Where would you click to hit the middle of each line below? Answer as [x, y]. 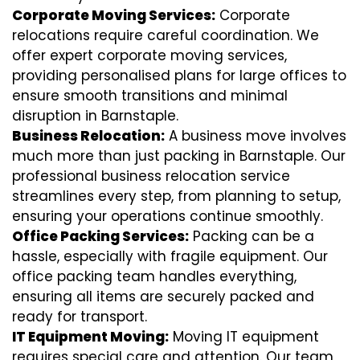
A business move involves [256, 136]
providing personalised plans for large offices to [179, 76]
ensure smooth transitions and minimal [150, 96]
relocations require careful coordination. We [166, 36]
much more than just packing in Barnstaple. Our [179, 156]
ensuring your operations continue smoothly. [168, 217]
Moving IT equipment [244, 337]
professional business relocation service [151, 176]
